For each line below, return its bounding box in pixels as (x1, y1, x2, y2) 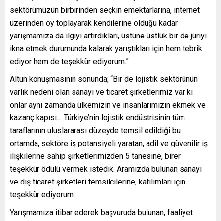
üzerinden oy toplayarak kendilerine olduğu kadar (10, 18, 178, 28)
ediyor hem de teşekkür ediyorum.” (10, 57, 129, 67)
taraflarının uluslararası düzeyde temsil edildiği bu (10, 126, 181, 136)
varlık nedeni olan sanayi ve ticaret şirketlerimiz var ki (10, 87, 193, 97)
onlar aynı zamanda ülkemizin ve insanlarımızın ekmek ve (10, 100, 206, 110)
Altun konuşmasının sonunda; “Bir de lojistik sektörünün (10, 74, 198, 84)
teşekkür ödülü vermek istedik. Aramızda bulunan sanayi (10, 164, 202, 174)
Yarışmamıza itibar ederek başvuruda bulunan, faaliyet (10, 208, 193, 218)
